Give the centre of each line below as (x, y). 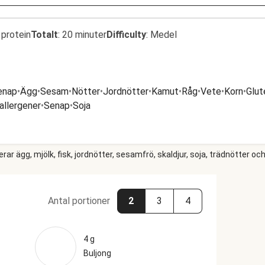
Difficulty (126, 35)
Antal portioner (79, 201)
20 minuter (84, 35)
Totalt (44, 35)
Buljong (97, 253)
